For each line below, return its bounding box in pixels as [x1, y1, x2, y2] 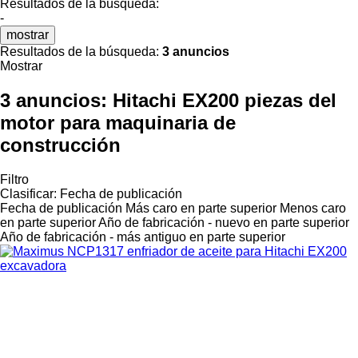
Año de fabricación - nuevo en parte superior [98, 215, 349, 229]
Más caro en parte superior [125, 201, 276, 215]
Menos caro [280, 201, 346, 215]
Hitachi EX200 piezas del [113, 89, 336, 111]
